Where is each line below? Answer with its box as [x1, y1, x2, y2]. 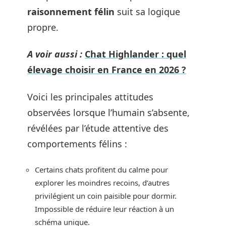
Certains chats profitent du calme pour [35, 164, 168, 175]
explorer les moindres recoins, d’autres [35, 178, 169, 188]
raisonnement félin [27, 5, 115, 18]
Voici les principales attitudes [27, 90, 153, 103]
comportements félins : [27, 137, 127, 150]
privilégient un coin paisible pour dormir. [35, 191, 177, 201]
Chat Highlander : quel [85, 48, 186, 60]
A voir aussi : [27, 48, 82, 60]
